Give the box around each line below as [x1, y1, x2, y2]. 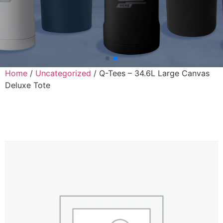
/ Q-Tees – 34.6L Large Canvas [91, 68, 210, 78]
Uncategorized [35, 68, 91, 78]
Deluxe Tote [5, 80, 50, 90]
